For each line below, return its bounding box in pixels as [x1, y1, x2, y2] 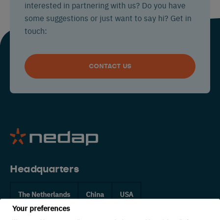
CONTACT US [88, 63, 132, 69]
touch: [25, 25, 47, 36]
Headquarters [10, 164, 79, 174]
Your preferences [12, 203, 70, 213]
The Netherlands [18, 190, 70, 199]
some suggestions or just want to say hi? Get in [25, 12, 192, 23]
